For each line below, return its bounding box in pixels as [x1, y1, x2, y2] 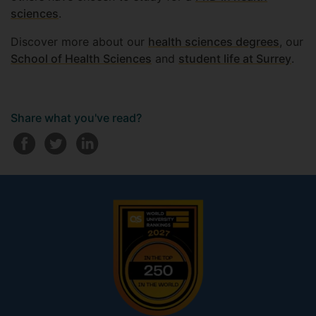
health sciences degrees [148, 35, 279, 49]
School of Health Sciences [11, 51, 152, 66]
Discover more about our [11, 35, 148, 49]
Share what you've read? [11, 111, 142, 125]
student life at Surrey [178, 51, 291, 66]
